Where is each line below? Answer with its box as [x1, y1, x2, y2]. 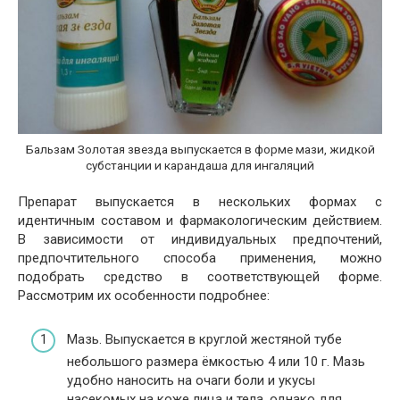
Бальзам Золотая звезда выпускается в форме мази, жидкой [25, 141, 375, 156]
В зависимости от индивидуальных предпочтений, [18, 231, 382, 248]
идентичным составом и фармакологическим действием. [18, 212, 382, 229]
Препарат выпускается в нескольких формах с [18, 194, 382, 211]
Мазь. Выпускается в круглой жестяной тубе [67, 330, 342, 347]
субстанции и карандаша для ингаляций [86, 157, 314, 172]
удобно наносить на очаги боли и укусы [67, 371, 315, 388]
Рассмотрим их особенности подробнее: [18, 287, 270, 304]
